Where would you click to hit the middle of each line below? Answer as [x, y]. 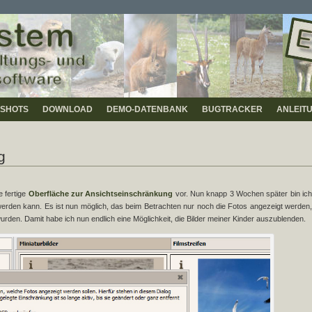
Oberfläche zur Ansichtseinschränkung [101, 194]
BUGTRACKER [232, 109]
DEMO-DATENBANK [147, 109]
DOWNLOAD [68, 109]
